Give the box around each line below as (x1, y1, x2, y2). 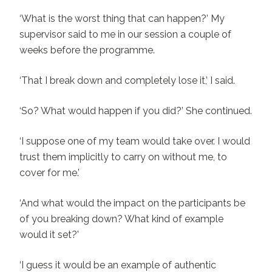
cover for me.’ (19, 166, 80, 178)
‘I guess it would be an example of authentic (19, 259, 216, 271)
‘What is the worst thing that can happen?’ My (19, 12, 225, 24)
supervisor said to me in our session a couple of (19, 28, 234, 40)
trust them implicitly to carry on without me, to (19, 151, 227, 163)
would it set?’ (19, 228, 79, 240)
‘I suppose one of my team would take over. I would (19, 135, 250, 147)
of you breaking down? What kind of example (19, 212, 223, 225)
